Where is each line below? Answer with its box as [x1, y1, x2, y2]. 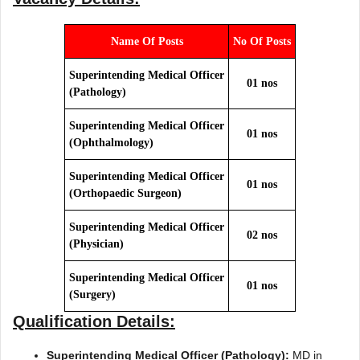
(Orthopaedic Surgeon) [69, 186, 182, 199]
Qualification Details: [13, 312, 175, 330]
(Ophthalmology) [69, 136, 153, 149]
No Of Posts [233, 35, 291, 47]
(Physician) [69, 237, 124, 250]
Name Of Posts [110, 35, 183, 47]
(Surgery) [69, 288, 116, 301]
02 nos [247, 228, 277, 241]
